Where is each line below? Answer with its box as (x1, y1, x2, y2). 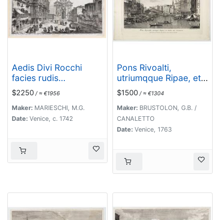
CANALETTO (117, 114, 155, 122)
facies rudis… (12, 72, 65, 83)
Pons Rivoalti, (117, 62, 171, 73)
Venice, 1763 (135, 125, 172, 133)
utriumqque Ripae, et (117, 72, 201, 83)
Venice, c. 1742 (29, 114, 73, 122)
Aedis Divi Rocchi (12, 62, 82, 73)
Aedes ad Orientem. (117, 82, 197, 93)
